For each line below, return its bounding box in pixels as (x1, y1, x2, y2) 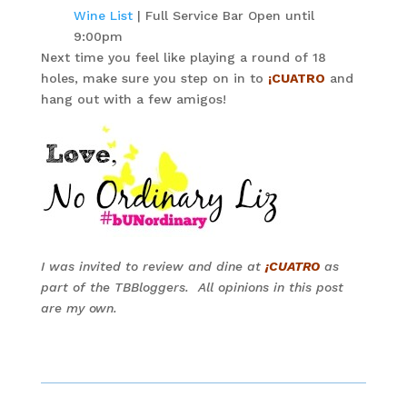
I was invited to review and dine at (40, 259, 265, 273)
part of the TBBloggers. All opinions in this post (40, 280, 343, 294)
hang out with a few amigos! (40, 92, 226, 106)
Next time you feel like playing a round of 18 (40, 50, 326, 65)
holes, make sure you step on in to (40, 71, 268, 85)
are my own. (40, 301, 117, 315)
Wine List (73, 8, 133, 23)
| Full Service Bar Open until (132, 8, 314, 23)
